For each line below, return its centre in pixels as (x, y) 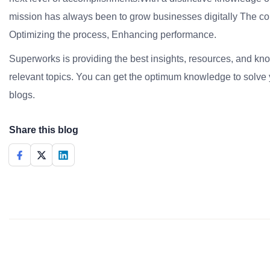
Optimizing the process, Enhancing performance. (113, 35)
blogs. (22, 95)
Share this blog (44, 130)
